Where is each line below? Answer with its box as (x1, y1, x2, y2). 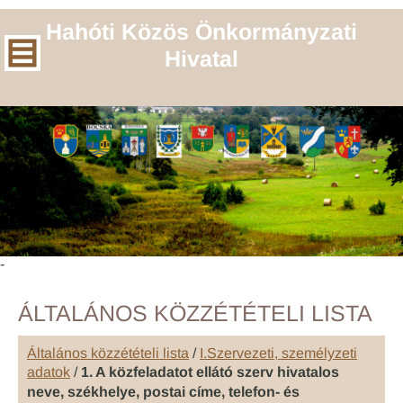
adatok (27, 364, 70, 381)
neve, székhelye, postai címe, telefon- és (27, 384, 300, 400)
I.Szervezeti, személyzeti (200, 345, 357, 362)
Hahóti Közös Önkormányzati (46, 19, 357, 44)
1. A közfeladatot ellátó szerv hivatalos (81, 364, 339, 381)
